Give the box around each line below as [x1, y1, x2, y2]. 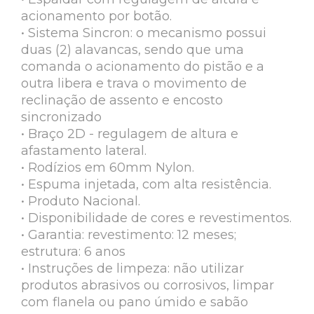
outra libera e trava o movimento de [21, 75, 247, 91]
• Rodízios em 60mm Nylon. [21, 159, 194, 175]
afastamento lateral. [21, 142, 146, 158]
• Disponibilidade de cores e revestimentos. [21, 210, 292, 226]
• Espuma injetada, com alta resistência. [21, 176, 271, 192]
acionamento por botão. [21, 8, 172, 24]
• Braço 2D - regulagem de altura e [21, 125, 238, 142]
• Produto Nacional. [21, 193, 140, 209]
